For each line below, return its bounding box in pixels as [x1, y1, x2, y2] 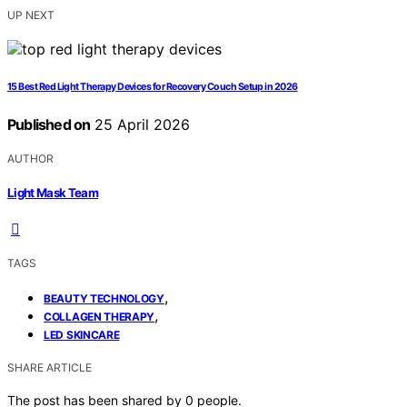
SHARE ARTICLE [7, 361, 92, 375]
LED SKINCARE [44, 328, 120, 342]
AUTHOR [7, 151, 54, 165]
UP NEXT [7, 7, 55, 22]
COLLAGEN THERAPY [44, 310, 155, 324]
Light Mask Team [7, 185, 99, 201]
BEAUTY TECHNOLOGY [44, 292, 164, 306]
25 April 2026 [90, 114, 191, 134]
